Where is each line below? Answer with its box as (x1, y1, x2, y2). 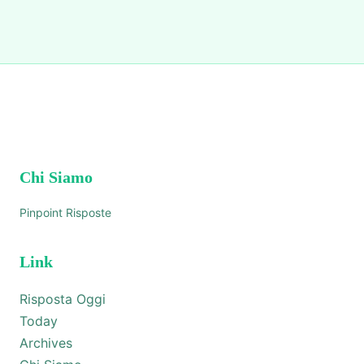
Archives (19, 335, 72, 351)
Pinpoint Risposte (19, 206, 111, 219)
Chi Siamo (19, 168, 93, 186)
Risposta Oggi (19, 291, 106, 307)
